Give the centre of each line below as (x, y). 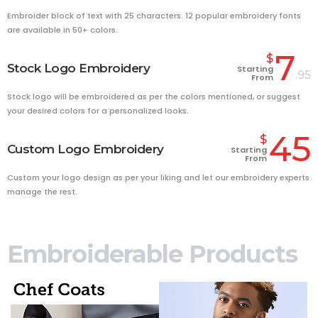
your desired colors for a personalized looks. (98, 111)
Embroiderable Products (152, 254)
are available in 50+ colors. (62, 30)
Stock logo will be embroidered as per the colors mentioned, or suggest (154, 97)
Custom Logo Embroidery (86, 149)
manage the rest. (42, 192)
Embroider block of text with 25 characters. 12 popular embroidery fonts (154, 16)
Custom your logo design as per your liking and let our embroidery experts (158, 178)
